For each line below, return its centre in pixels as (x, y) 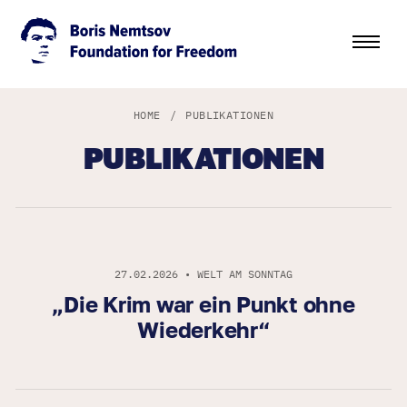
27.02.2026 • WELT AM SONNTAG (203, 274)
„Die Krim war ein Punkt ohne (203, 304)
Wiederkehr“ (203, 330)
